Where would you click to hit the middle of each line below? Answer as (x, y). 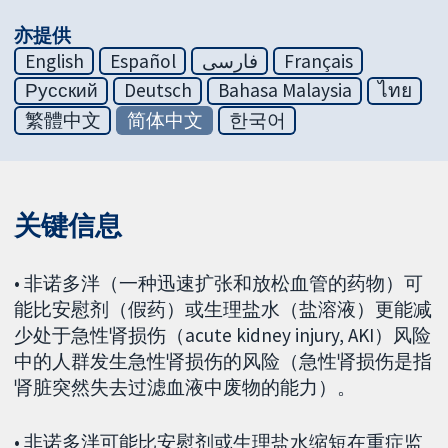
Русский (61, 90)
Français (318, 60)
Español (142, 60)
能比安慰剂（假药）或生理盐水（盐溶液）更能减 (223, 309)
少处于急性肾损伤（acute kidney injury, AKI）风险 (223, 335)
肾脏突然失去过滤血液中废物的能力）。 (185, 387)
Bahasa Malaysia (284, 90)
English (54, 60)
